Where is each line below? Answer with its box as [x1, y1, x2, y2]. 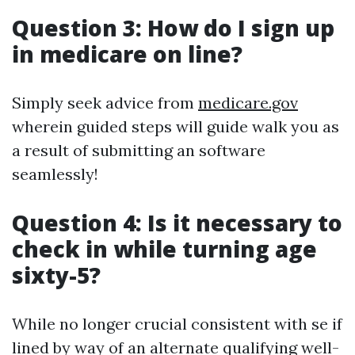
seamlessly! [12, 164, 98, 184]
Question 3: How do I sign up [12, 13, 334, 43]
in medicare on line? [12, 39, 242, 69]
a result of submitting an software [12, 140, 265, 160]
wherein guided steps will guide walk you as [12, 116, 339, 136]
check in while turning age [12, 234, 317, 264]
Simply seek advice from [12, 93, 198, 113]
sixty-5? [12, 260, 101, 290]
